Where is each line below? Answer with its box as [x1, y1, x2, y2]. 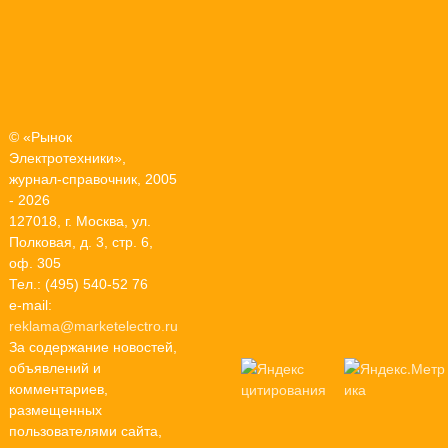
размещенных [9, 402, 102, 418]
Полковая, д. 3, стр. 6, [9, 234, 153, 250]
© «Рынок [9, 129, 72, 145]
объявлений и [9, 360, 101, 376]
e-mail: [9, 297, 52, 313]
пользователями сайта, [9, 423, 162, 439]
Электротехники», [9, 150, 126, 166]
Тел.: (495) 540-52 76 [9, 276, 148, 292]
